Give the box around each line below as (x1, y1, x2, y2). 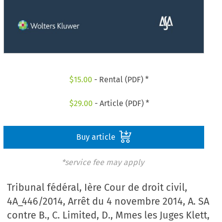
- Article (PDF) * (92, 98, 149, 108)
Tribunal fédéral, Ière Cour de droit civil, (7, 181, 188, 194)
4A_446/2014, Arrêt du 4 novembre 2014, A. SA (7, 195, 210, 208)
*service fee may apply (61, 157, 144, 167)
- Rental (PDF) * (92, 75, 149, 85)
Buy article (76, 132, 117, 142)
